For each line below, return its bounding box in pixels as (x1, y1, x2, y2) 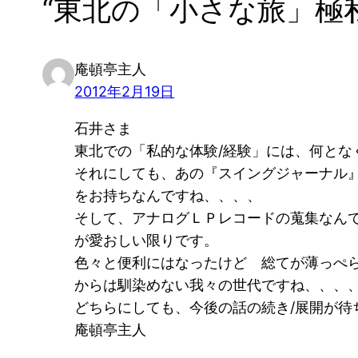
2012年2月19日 (74, 82, 175, 100)
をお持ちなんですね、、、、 (74, 186, 262, 204)
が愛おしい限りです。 (74, 231, 219, 249)
